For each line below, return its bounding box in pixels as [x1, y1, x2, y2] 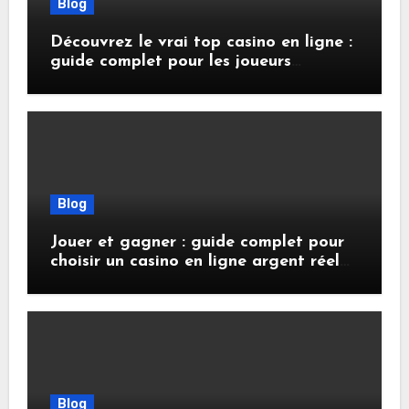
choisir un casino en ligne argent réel [49, 253, 340, 271]
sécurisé [49, 272, 111, 290]
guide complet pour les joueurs [49, 52, 291, 70]
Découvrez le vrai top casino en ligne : [49, 33, 352, 51]
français [49, 71, 113, 89]
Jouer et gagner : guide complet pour [49, 234, 344, 252]
